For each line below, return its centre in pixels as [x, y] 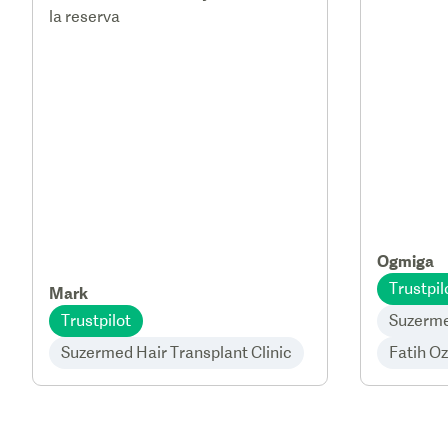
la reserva [84, 16]
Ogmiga [405, 261]
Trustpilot [96, 320]
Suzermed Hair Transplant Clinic [176, 352]
